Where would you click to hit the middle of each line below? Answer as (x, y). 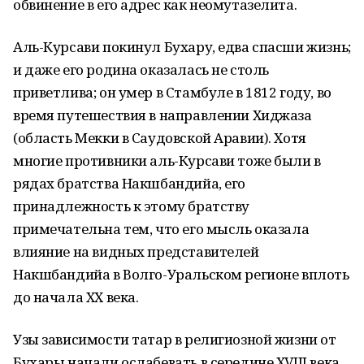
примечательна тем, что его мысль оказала (161, 229)
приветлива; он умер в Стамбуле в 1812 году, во (172, 92)
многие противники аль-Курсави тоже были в (167, 160)
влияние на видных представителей (136, 251)
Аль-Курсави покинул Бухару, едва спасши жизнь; (182, 47)
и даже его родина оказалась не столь (141, 69)
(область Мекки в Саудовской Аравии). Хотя (160, 138)
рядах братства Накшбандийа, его (129, 183)
